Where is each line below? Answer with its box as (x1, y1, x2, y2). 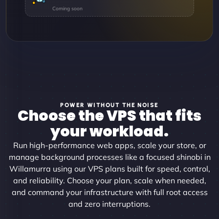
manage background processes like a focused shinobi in (8, 152, 211, 162)
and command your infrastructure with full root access (11, 187, 208, 197)
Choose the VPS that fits (18, 105, 201, 126)
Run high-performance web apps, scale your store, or (13, 140, 206, 150)
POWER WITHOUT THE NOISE (60, 101, 159, 109)
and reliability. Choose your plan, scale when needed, (13, 175, 206, 185)
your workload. (50, 121, 169, 142)
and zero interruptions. (68, 198, 151, 209)
